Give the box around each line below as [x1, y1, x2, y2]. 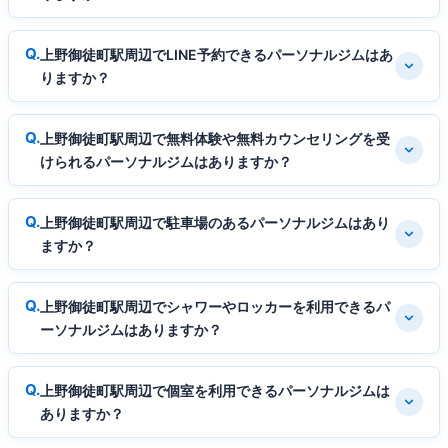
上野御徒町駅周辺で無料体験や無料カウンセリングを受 [40, 129, 390, 147]
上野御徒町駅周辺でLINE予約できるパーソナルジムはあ [40, 45, 393, 63]
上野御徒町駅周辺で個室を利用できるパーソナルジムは [40, 381, 390, 399]
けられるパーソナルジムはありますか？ [40, 152, 292, 170]
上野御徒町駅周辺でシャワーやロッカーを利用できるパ [40, 297, 390, 315]
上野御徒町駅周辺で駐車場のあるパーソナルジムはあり [40, 213, 390, 231]
